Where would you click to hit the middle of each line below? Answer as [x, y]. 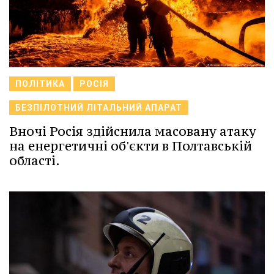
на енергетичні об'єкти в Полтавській [131, 146]
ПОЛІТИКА [40, 83]
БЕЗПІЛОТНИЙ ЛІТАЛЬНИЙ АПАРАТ [99, 107]
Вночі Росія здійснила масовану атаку [133, 131]
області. [35, 160]
